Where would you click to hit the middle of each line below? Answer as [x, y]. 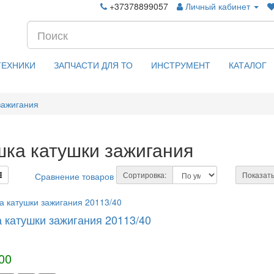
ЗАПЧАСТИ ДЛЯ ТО [93, 65]
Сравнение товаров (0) [81, 176]
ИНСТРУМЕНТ [181, 65]
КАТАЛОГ [248, 65]
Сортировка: [145, 175]
